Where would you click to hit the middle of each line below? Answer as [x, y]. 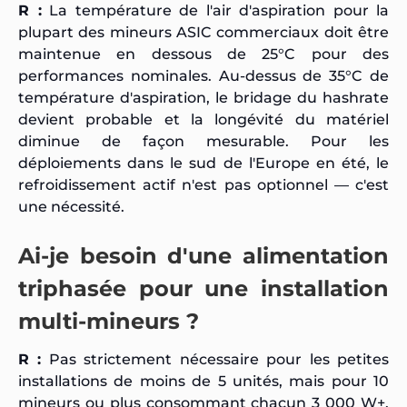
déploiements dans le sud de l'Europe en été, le [203, 163]
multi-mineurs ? [109, 321]
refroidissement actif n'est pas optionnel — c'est [203, 184]
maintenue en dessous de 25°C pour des [203, 54]
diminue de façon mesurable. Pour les [203, 141]
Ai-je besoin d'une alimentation [203, 255]
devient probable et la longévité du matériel [203, 119]
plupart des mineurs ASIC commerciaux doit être [203, 32]
